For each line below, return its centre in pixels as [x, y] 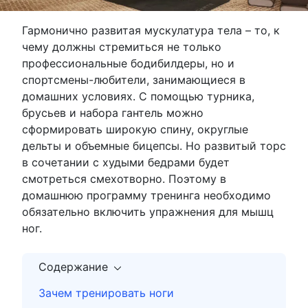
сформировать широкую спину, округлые [135, 130]
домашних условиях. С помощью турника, [138, 97]
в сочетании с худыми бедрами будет [126, 163]
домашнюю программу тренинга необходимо [146, 196]
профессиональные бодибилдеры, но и [128, 64]
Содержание [73, 267]
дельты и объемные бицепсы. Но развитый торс [154, 146]
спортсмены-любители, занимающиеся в [134, 80]
